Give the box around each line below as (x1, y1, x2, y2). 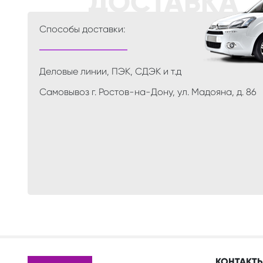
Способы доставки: (39, 23, 125, 35)
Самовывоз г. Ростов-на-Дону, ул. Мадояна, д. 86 (39, 86, 257, 97)
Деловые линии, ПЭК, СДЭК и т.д (39, 66, 181, 77)
